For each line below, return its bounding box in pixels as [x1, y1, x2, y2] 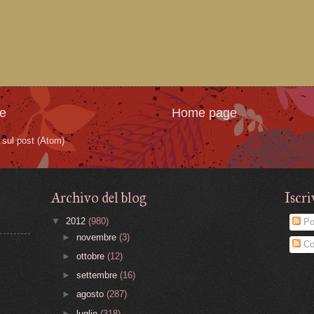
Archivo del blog [51, 189, 146, 206]
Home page [171, 105, 237, 120]
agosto [76, 289, 107, 300]
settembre [76, 270, 121, 281]
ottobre [76, 251, 108, 262]
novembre [76, 231, 120, 243]
